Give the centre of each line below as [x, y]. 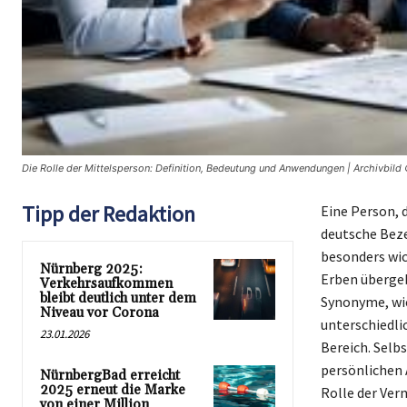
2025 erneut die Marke [113, 390]
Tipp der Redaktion [109, 213]
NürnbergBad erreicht [110, 375]
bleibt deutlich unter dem [118, 298]
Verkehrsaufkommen [106, 283]
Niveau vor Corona [99, 313]
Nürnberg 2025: [91, 269]
